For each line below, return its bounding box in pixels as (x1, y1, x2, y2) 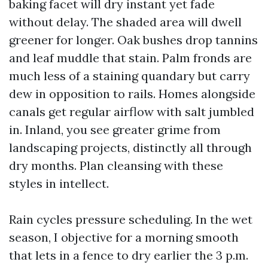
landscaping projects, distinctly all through (9, 140, 252, 155)
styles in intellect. (9, 176, 109, 191)
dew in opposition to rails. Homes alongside (9, 86, 255, 101)
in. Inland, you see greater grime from (9, 122, 221, 137)
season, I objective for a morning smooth (9, 230, 239, 245)
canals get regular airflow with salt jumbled (9, 104, 254, 119)
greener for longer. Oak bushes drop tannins (9, 32, 258, 47)
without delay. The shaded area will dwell (9, 14, 242, 29)
